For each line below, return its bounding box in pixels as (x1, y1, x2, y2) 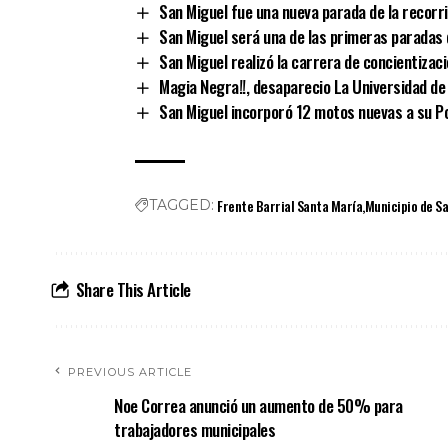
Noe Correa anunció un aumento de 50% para (114, 393, 403, 419)
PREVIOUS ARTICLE (68, 365, 193, 380)
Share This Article (75, 277, 191, 303)
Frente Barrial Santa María (217, 195, 363, 217)
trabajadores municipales (114, 417, 276, 443)
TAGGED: (149, 196, 215, 215)
